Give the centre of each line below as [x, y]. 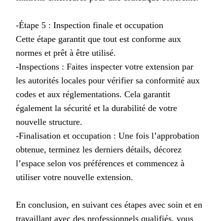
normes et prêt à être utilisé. [66, 53]
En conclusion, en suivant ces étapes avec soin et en [109, 204]
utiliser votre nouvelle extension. [74, 177]
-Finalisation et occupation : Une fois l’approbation [108, 135]
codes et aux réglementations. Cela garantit [93, 94]
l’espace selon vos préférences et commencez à [100, 163]
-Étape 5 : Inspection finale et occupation [90, 25]
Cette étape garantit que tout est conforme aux [98, 39]
